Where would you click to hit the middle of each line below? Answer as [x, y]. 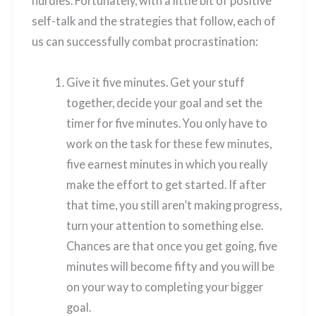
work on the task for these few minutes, [169, 143]
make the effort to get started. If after [166, 184]
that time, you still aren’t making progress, [174, 205]
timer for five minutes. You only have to [166, 123]
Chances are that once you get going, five [171, 245]
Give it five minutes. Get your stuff [155, 82]
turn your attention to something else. [164, 225]
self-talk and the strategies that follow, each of [153, 21]
